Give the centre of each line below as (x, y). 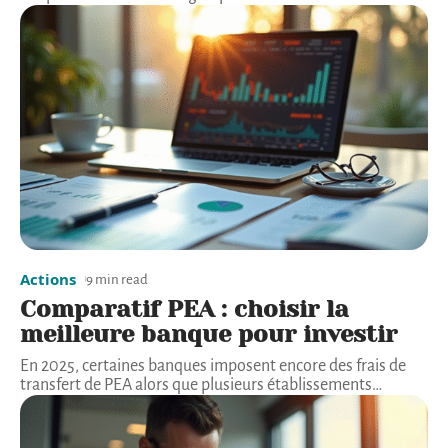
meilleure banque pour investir (208, 333)
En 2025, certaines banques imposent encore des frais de (213, 365)
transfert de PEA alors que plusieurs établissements (196, 384)
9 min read (117, 279)
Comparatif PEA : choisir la (184, 308)
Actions (48, 278)
